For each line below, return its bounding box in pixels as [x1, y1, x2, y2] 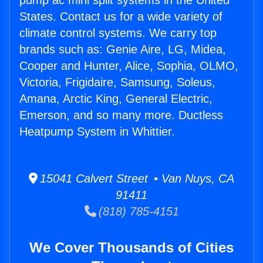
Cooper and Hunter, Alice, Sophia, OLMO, [19, 59, 238, 73]
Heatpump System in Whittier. [19, 125, 175, 139]
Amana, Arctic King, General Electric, [19, 92, 213, 106]
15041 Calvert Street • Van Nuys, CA [38, 172, 234, 186]
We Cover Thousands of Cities [29, 240, 234, 256]
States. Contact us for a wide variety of [19, 10, 222, 23]
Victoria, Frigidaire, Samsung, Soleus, [19, 76, 215, 89]
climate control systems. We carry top [19, 26, 217, 40]
